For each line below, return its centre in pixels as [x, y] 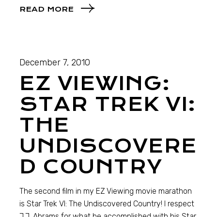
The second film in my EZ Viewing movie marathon [106, 191]
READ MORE [47, 9]
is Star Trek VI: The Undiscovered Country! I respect [107, 204]
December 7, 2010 [55, 63]
